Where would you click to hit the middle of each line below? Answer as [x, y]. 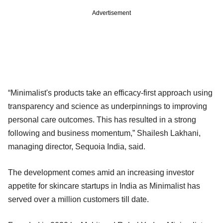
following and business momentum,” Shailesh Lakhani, [104, 133]
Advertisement [111, 13]
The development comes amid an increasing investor [101, 172]
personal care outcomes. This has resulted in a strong [102, 119]
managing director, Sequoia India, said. [81, 146]
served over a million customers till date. [80, 199]
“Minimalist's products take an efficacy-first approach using [110, 93]
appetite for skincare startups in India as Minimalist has [104, 186]
